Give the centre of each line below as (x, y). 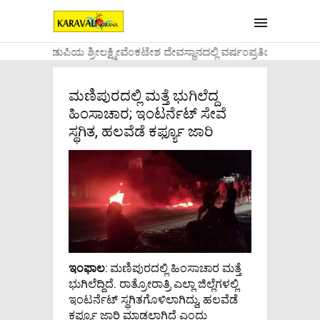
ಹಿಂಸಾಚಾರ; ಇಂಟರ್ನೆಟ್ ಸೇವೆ (147, 113)
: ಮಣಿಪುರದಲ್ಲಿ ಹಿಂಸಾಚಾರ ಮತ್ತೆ (173, 267)
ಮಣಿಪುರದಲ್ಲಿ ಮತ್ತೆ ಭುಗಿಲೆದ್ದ (144, 95)
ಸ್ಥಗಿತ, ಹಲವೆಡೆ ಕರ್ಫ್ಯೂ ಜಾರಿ (141, 131)
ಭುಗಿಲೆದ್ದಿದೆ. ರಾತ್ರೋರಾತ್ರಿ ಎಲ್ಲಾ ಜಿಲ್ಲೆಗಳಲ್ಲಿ (154, 283)
